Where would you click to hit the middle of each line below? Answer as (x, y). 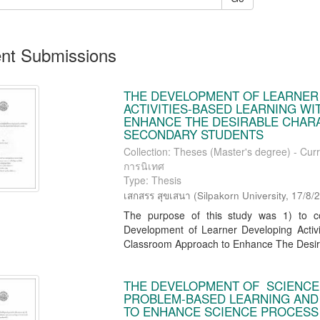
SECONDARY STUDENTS (194, 134)
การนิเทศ (144, 166)
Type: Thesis (153, 180)
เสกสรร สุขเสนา (157, 195)
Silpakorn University (242, 195)
